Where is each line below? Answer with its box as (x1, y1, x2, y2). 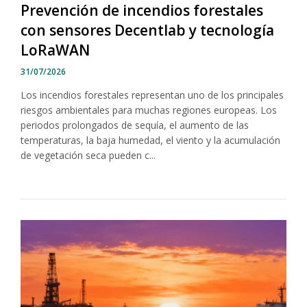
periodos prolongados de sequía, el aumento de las (21, 119, 249, 132)
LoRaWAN (21, 40, 90, 60)
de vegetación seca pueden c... (21, 149, 156, 162)
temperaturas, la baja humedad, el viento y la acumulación (21, 134, 280, 147)
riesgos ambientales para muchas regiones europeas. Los (21, 103, 277, 117)
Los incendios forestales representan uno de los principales (21, 88, 284, 102)
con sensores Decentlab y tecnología (21, 21, 274, 40)
